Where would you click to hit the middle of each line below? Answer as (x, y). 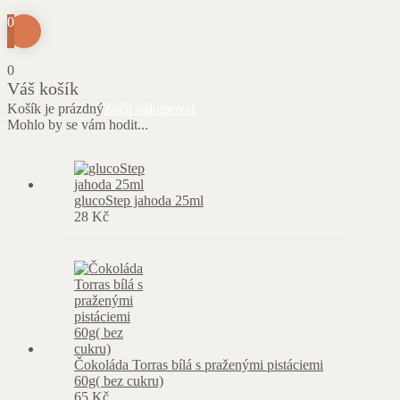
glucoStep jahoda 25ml (139, 200)
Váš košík (43, 88)
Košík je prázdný (55, 108)
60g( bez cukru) (119, 381)
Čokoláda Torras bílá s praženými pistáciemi (199, 365)
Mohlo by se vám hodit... (78, 125)
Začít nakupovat (149, 108)
